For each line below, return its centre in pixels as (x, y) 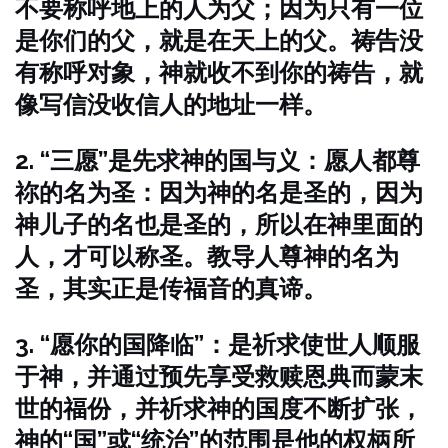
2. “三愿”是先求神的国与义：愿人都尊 (217, 160)
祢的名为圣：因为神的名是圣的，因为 (219, 192)
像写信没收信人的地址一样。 (171, 104)
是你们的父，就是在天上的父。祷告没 (219, 40)
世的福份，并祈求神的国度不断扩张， (219, 408)
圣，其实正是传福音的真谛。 (171, 288)
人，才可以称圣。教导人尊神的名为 (207, 256)
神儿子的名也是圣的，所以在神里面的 (219, 224)
